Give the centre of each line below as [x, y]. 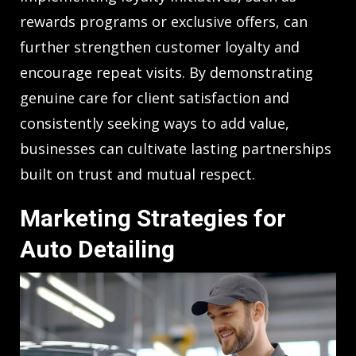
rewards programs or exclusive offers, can [164, 22]
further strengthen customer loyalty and [160, 47]
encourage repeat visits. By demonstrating [166, 73]
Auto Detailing [97, 250]
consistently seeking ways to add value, [155, 124]
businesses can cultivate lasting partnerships [176, 149]
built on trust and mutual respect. [137, 174]
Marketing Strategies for [153, 219]
